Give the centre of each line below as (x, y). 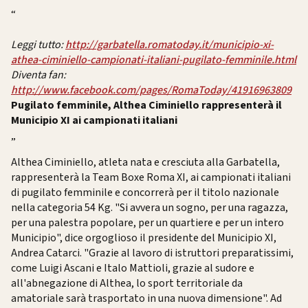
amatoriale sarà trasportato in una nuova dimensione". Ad (146, 299)
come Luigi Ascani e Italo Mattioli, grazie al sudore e (133, 268)
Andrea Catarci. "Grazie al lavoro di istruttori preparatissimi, (152, 253)
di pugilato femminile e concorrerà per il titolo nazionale (145, 193)
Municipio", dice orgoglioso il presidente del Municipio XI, (144, 238)
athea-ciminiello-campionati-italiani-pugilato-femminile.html (154, 59)
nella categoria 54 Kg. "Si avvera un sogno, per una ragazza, (150, 208)
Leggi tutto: (38, 44)
